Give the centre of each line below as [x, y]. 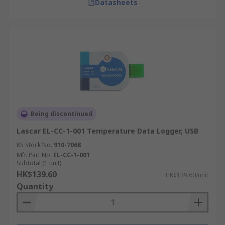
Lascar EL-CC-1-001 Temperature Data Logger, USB [107, 131]
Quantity [35, 186]
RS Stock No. [34, 145]
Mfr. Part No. [34, 155]
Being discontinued [62, 114]
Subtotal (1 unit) [39, 163]
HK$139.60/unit [187, 175]
